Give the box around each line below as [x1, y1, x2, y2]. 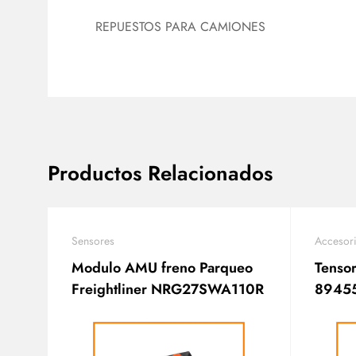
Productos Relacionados [48, 158, 273, 188]
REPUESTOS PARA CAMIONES [95, 17, 265, 36]
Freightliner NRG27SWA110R [72, 279, 264, 300]
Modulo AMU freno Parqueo [72, 257, 253, 278]
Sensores [72, 233, 114, 249]
